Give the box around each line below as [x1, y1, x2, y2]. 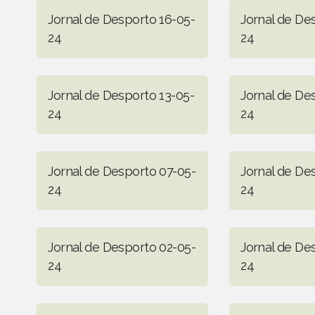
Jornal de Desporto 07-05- [48, 163, 195, 179]
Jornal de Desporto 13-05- [48, 87, 194, 103]
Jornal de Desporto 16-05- [48, 11, 195, 27]
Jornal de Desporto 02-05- [48, 239, 195, 255]
